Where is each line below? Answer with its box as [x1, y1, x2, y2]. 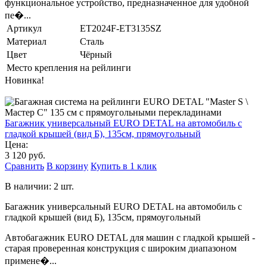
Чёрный [80, 49, 112, 60]
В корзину [46, 160, 88, 171]
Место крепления [7, 62, 77, 73]
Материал [7, 36, 46, 46]
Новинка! [5, 74, 44, 85]
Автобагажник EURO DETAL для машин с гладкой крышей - [5, 232, 255, 243]
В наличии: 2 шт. [5, 181, 74, 191]
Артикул [7, 23, 42, 33]
